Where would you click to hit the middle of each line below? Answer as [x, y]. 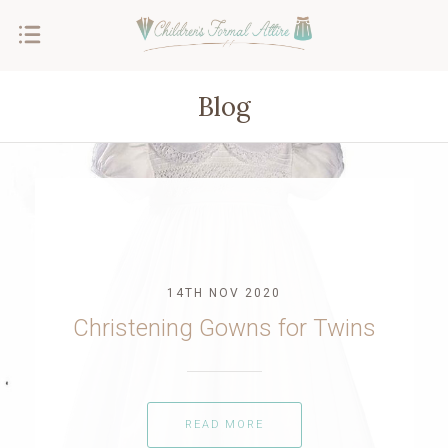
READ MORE [224, 425]
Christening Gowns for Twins [224, 327]
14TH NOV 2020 [224, 292]
